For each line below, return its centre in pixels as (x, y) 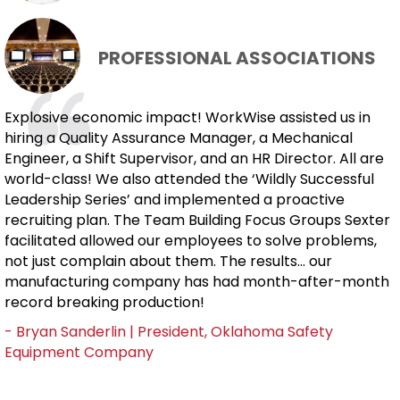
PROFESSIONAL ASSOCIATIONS (237, 58)
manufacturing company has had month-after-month (197, 281)
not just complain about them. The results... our (168, 261)
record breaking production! (104, 302)
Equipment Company (79, 352)
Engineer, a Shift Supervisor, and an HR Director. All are (194, 158)
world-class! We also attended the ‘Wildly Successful (189, 179)
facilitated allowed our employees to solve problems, (191, 240)
